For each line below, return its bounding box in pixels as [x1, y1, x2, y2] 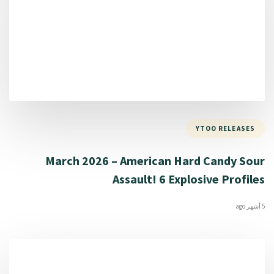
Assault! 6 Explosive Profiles [113, 171, 265, 187]
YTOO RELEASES [195, 124, 255, 133]
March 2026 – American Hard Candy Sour [45, 152, 265, 168]
